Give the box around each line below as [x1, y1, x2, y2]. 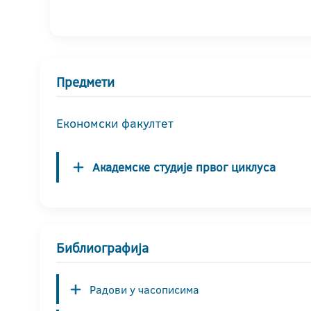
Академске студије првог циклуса [92, 158, 276, 175]
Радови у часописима [90, 281, 199, 297]
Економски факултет [56, 114, 174, 132]
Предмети [56, 72, 115, 92]
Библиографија [56, 238, 149, 258]
